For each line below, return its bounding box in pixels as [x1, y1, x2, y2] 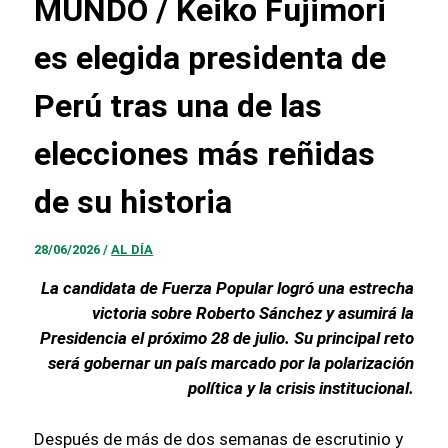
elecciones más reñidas [34, 135, 376, 174]
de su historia [34, 183, 233, 222]
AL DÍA [111, 242, 154, 258]
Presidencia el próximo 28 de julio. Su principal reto [39, 328, 414, 349]
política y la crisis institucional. [187, 378, 414, 399]
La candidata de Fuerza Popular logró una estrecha [40, 278, 414, 299]
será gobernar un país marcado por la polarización [47, 353, 414, 374]
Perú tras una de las [34, 87, 323, 126]
